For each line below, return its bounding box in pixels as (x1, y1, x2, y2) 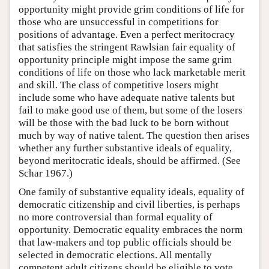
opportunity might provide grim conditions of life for (19, 3, 244, 15)
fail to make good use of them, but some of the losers (19, 104, 243, 116)
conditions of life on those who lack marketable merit (19, 66, 246, 78)
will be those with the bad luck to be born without (19, 116, 229, 128)
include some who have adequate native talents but (19, 91, 235, 103)
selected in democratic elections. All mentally (19, 249, 212, 261)
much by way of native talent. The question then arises (19, 129, 250, 141)
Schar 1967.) (19, 167, 73, 179)
